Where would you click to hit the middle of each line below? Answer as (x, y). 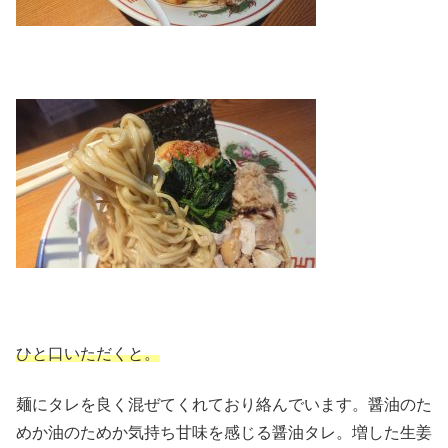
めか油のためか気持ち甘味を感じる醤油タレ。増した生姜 (224, 432)
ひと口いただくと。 (88, 354)
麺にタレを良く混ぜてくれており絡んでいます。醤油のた (224, 404)
